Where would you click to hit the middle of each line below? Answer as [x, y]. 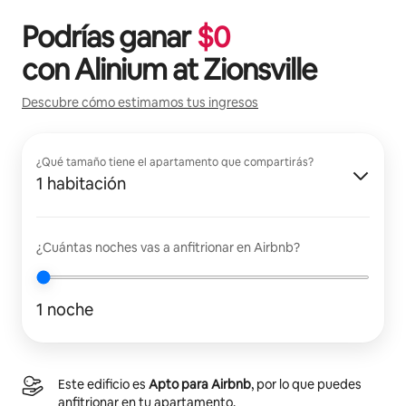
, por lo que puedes [306, 384]
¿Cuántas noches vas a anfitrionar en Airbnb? [168, 247]
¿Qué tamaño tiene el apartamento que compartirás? [175, 162]
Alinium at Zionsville [196, 69]
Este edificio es [103, 384]
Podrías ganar [109, 36]
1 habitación [81, 183]
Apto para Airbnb [200, 384]
